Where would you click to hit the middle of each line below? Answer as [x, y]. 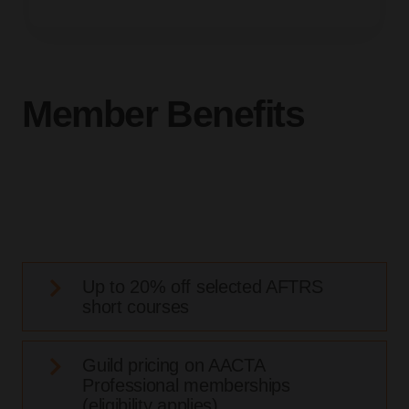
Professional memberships [186, 386]
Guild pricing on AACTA [173, 366]
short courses [136, 307]
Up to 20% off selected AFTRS [203, 287]
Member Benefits [163, 115]
